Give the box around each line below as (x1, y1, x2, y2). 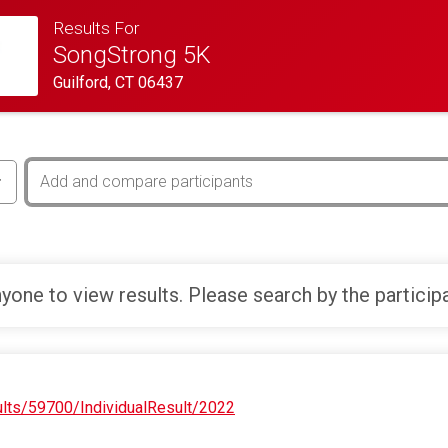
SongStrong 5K (53, 41, 212, 70)
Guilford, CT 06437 (53, 73, 184, 93)
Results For (53, 18, 141, 39)
